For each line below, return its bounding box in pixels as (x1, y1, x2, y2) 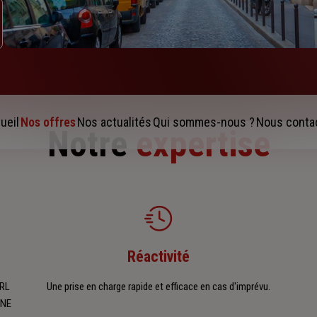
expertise (135, 124, 270, 166)
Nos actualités (77, 115, 151, 130)
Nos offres (21, 115, 76, 130)
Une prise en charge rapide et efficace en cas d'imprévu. (47, 280, 270, 294)
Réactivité (127, 248, 190, 266)
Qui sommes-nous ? (153, 115, 255, 130)
